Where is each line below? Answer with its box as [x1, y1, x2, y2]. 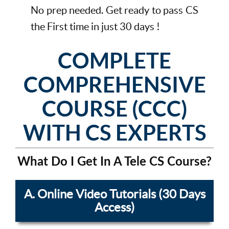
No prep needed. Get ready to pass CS [31, 5, 198, 16]
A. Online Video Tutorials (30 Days [24, 187, 205, 201]
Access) [95, 200, 134, 215]
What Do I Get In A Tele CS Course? [17, 156, 212, 169]
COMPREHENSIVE [23, 73, 206, 97]
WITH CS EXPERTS [22, 121, 207, 145]
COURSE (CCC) [41, 97, 188, 121]
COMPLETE [58, 49, 171, 73]
